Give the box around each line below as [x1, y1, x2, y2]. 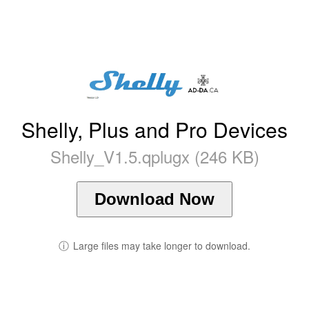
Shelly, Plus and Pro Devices [21, 114, 288, 144]
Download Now [94, 189, 215, 208]
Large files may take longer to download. [73, 238, 250, 252]
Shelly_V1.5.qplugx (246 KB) [50, 143, 259, 168]
